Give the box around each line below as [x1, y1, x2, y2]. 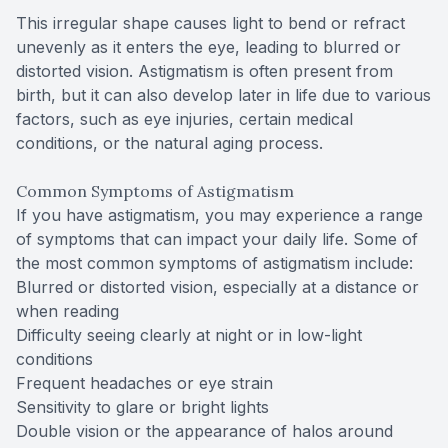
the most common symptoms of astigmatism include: [16, 253, 413, 274]
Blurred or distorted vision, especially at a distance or [16, 277, 419, 298]
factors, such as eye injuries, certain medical [16, 109, 353, 130]
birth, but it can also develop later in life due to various [16, 85, 431, 106]
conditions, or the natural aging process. [16, 133, 323, 154]
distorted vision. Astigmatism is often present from [16, 61, 393, 82]
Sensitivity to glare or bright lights [16, 397, 269, 418]
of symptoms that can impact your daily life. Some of [16, 229, 418, 250]
